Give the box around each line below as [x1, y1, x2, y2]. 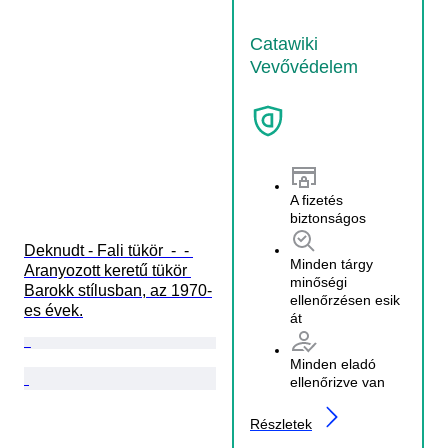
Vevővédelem [250, 56, 358, 77]
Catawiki [250, 33, 318, 54]
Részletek [250, 415, 312, 432]
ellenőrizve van [290, 373, 385, 390]
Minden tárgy [290, 255, 373, 272]
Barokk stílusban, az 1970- [24, 281, 212, 299]
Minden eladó [290, 355, 376, 372]
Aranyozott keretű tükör [24, 261, 191, 279]
